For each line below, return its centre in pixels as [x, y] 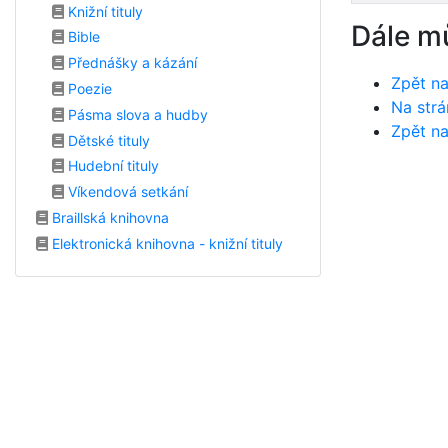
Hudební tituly [111, 166]
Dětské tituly [107, 140]
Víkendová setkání [126, 192]
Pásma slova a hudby [136, 114]
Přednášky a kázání [130, 63]
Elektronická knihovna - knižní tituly [165, 243]
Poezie [88, 88]
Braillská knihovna [108, 217]
